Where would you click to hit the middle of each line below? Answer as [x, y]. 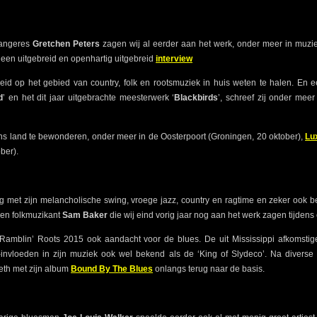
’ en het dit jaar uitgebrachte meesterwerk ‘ [89, 98]
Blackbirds [196, 98]
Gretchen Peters [66, 44]
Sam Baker [85, 215]
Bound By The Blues [112, 269]
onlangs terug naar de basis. [209, 269]
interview [174, 59]
